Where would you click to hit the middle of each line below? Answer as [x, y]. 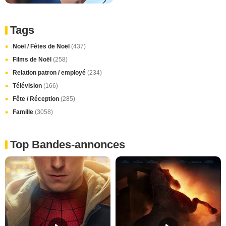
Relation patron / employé [50, 73]
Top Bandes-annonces [68, 145]
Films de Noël [33, 60]
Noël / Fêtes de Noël [42, 47]
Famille [24, 112]
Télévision [28, 86]
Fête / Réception [37, 99]
